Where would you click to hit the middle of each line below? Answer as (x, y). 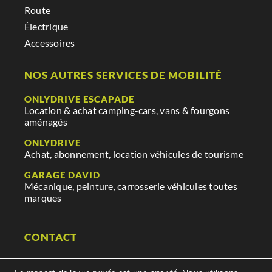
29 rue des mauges (64, 262)
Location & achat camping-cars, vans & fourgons (127, 110)
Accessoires (49, 43)
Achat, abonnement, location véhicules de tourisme (134, 154)
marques (43, 198)
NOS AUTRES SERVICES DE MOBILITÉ (123, 75)
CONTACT (51, 237)
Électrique (46, 27)
